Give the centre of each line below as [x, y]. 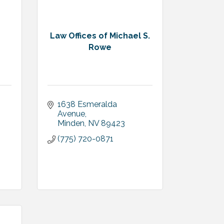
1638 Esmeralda [87, 104]
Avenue [71, 114]
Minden [71, 123]
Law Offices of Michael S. [100, 35]
